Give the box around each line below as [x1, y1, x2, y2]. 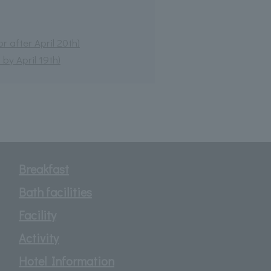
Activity [19, 230, 59, 246]
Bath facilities [19, 184, 92, 200]
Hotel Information [19, 253, 114, 269]
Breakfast [19, 161, 69, 177]
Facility [19, 207, 56, 223]
